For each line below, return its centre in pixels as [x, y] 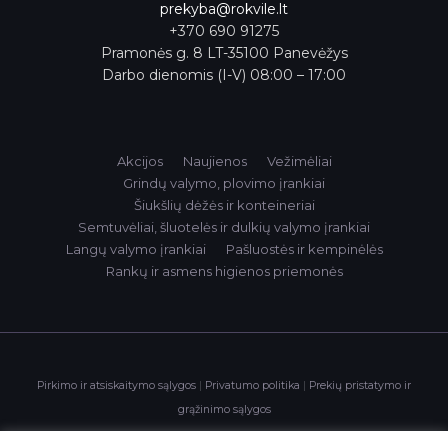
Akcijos [139, 160]
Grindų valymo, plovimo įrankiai [224, 182]
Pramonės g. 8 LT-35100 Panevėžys [224, 52]
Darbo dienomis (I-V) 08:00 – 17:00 [224, 74]
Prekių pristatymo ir [360, 385]
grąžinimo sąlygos [224, 409]
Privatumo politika [252, 385]
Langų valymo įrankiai [135, 248]
